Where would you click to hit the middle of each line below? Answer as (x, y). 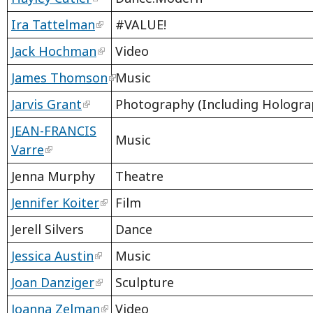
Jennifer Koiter (55, 203)
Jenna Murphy (53, 176)
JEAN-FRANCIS (54, 131)
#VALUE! (141, 25)
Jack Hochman (54, 51)
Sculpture (145, 283)
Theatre (139, 176)
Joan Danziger (53, 283)
